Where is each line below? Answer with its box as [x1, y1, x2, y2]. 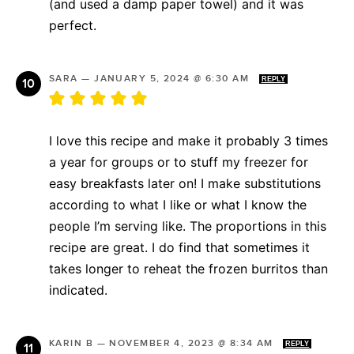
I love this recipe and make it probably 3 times [49, 132, 328, 149]
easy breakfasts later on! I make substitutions [49, 175, 321, 191]
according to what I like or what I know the [49, 196, 307, 213]
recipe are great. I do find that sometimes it [49, 239, 310, 255]
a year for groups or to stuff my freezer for [49, 153, 308, 170]
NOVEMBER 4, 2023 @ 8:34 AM [109, 337, 277, 349]
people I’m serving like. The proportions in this [49, 217, 326, 234]
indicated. [49, 281, 107, 298]
